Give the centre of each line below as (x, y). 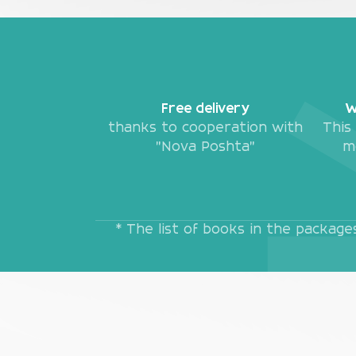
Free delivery (205, 110)
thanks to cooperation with (205, 129)
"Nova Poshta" (205, 148)
